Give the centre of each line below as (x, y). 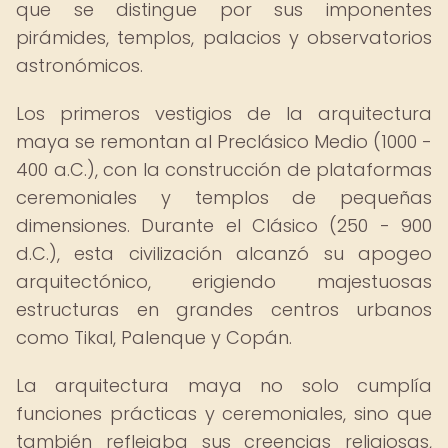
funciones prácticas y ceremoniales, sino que (224, 413)
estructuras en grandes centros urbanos (224, 309)
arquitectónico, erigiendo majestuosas (224, 281)
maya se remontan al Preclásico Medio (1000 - (224, 141)
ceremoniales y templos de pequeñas (224, 197)
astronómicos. (79, 65)
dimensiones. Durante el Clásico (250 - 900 (224, 225)
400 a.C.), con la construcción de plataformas (224, 169)
